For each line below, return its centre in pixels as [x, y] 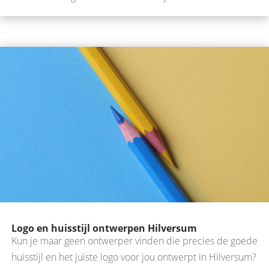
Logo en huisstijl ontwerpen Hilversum [104, 228]
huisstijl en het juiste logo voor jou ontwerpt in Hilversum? [134, 257]
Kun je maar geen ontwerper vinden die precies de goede [134, 241]
